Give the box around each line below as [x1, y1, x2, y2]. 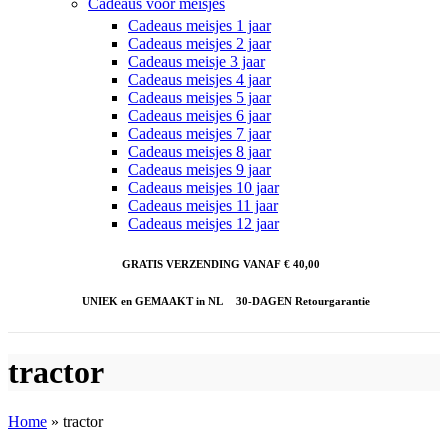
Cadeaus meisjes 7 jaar [128, 125, 271, 142]
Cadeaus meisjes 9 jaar [128, 161, 271, 178]
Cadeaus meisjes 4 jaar [128, 71, 271, 88]
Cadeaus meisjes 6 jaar [128, 107, 271, 124]
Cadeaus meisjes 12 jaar [128, 215, 279, 232]
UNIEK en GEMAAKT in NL [81, 294, 223, 307]
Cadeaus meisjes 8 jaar [128, 143, 271, 160]
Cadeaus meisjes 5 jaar [128, 89, 271, 106]
